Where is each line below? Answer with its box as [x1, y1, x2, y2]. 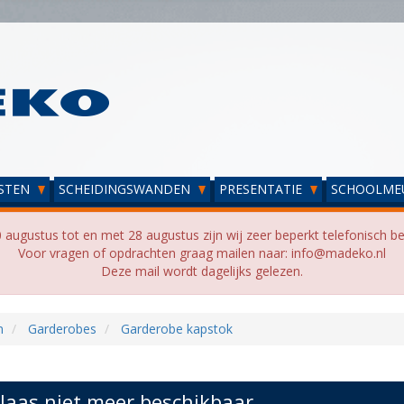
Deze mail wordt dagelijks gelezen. [101, 262, 303, 280]
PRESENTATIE [219, 180, 306, 197]
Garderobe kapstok [120, 320, 233, 337]
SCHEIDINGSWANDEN [59, 180, 194, 197]
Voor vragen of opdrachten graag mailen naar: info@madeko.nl [18, 244, 386, 262]
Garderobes [27, 320, 96, 337]
